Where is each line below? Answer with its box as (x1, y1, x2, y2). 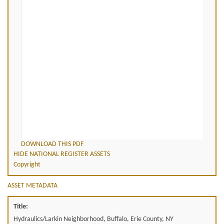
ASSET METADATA (7, 181, 57, 189)
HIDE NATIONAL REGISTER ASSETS (13, 150, 110, 158)
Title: (13, 202, 28, 210)
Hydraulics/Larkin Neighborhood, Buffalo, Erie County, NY (13, 215, 173, 223)
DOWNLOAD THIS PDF (21, 140, 83, 148)
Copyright (13, 160, 40, 168)
